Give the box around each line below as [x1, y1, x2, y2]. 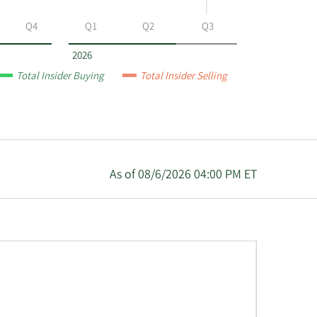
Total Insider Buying [16, 69, 105, 86]
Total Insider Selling [140, 69, 229, 86]
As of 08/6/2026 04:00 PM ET [109, 166, 257, 185]
